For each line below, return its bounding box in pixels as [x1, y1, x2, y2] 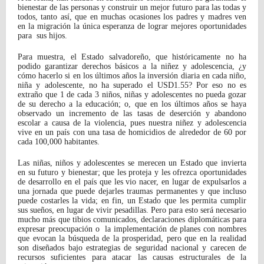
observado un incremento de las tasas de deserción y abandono [18, 108, 246, 118]
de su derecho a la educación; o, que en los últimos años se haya [18, 99, 246, 108]
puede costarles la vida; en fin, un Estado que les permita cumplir [18, 196, 246, 205]
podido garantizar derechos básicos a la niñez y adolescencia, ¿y [18, 61, 246, 71]
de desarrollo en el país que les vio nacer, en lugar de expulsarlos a [18, 177, 246, 186]
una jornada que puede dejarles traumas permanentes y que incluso [18, 186, 246, 196]
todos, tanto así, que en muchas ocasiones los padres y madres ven [18, 12, 246, 21]
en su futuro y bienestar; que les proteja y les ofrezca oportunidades [18, 167, 246, 177]
